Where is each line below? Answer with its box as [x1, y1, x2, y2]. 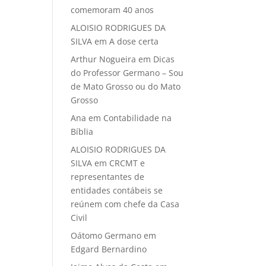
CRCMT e [109, 157, 145, 169]
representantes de [71, 171, 145, 183]
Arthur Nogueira [71, 53, 137, 65]
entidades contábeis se [71, 185, 163, 197]
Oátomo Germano [71, 230, 142, 242]
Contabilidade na [103, 112, 172, 124]
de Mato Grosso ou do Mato [71, 81, 181, 93]
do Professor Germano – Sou [71, 67, 184, 79]
